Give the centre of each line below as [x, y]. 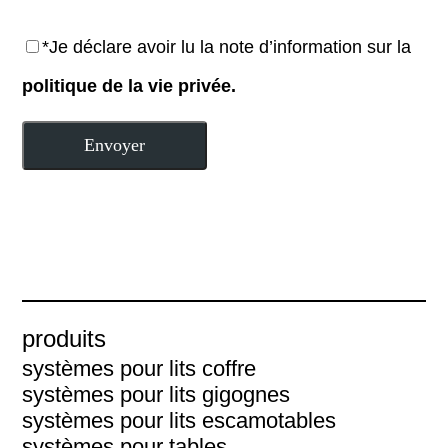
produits [64, 338]
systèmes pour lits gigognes [156, 394]
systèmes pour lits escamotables [179, 420]
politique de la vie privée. [129, 86]
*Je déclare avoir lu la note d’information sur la [227, 47]
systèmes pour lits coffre [139, 368]
